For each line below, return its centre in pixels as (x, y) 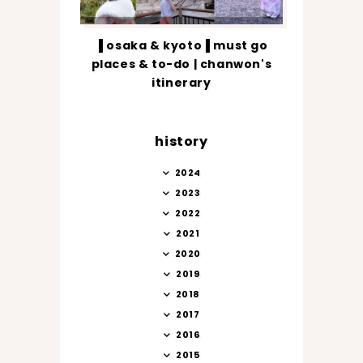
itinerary (181, 82)
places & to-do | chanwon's (181, 64)
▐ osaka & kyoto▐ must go (181, 45)
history (181, 141)
